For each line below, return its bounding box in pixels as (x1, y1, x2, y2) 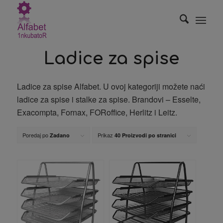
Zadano (49, 131, 70, 139)
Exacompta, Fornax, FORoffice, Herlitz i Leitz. (16, 106, 177, 118)
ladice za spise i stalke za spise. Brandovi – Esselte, (16, 93, 201, 105)
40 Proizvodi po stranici (114, 131, 176, 139)
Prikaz (97, 131, 114, 139)
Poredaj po (22, 131, 50, 139)
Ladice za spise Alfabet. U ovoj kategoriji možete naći (16, 80, 205, 92)
